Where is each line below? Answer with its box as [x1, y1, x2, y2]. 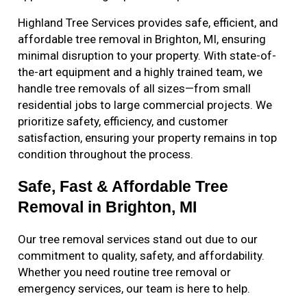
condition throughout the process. [18, 147, 194, 162]
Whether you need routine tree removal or [18, 265, 232, 280]
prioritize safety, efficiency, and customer [18, 114, 229, 129]
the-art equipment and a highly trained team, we [18, 65, 263, 79]
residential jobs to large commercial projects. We [18, 98, 273, 112]
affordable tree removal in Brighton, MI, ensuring [18, 32, 267, 47]
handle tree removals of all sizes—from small [18, 82, 251, 96]
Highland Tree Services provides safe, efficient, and [18, 16, 279, 30]
